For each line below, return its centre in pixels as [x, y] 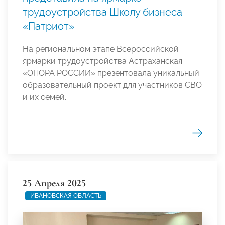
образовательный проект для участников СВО [112, 85]
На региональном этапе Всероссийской [101, 49]
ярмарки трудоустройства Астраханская [102, 61]
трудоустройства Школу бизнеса [102, 12]
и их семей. [44, 97]
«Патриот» [48, 26]
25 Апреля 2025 [54, 184]
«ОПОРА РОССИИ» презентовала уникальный [111, 73]
